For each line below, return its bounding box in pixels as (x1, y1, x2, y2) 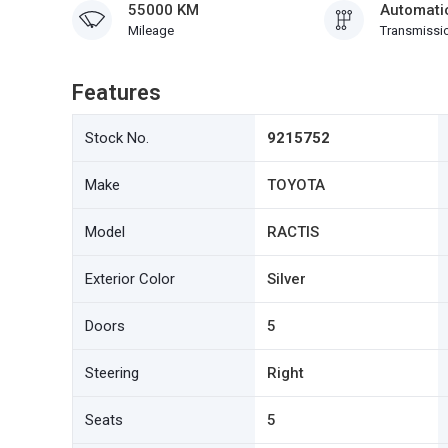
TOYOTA (267, 176, 326, 194)
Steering (85, 364, 139, 382)
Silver (267, 270, 307, 288)
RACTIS (267, 223, 320, 241)
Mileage (128, 23, 174, 38)
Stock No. (85, 129, 149, 147)
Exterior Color (85, 270, 175, 288)
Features (72, 80, 161, 105)
